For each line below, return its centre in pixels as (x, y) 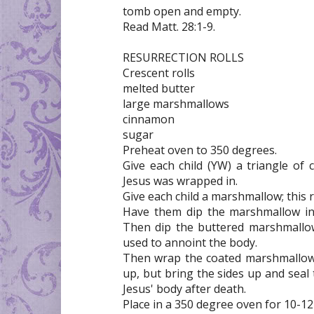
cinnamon (149, 119)
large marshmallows (176, 103)
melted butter (159, 88)
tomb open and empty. (182, 11)
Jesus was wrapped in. (180, 180)
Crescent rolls (159, 73)
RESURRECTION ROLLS (183, 57)
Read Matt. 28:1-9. (169, 26)
